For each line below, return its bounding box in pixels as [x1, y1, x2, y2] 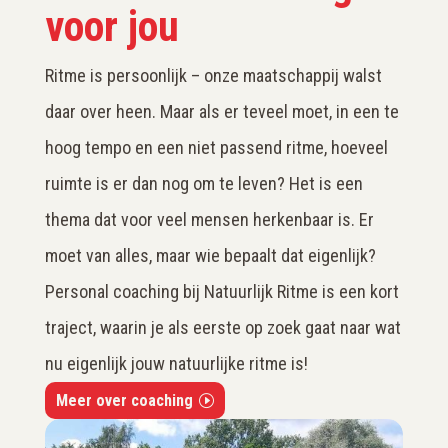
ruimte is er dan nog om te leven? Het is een [44, 172, 363, 194]
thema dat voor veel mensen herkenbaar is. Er [44, 208, 374, 230]
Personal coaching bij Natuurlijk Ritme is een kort [44, 280, 399, 302]
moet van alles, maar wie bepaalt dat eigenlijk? [44, 244, 376, 266]
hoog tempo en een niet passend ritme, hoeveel [44, 136, 388, 158]
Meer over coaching [55, 390, 193, 410]
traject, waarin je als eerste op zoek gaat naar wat [44, 316, 401, 338]
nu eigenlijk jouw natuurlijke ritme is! [44, 352, 308, 374]
